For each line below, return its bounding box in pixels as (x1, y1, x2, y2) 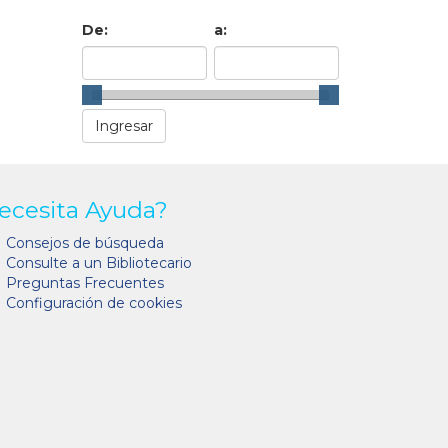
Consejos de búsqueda (6, 234, 164, 253)
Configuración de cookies (6, 294, 182, 313)
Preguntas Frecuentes (6, 274, 164, 293)
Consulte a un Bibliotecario (6, 254, 192, 273)
